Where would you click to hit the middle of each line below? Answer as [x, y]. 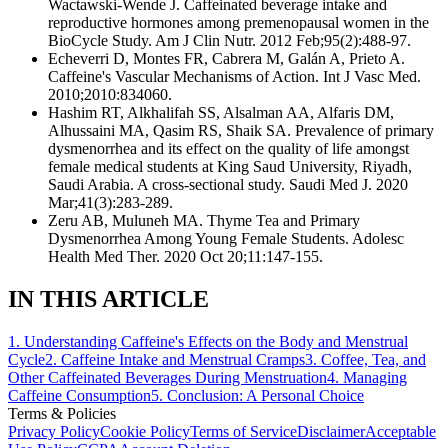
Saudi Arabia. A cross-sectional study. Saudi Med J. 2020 [228, 184]
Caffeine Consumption [79, 395]
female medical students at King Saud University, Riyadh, [230, 166]
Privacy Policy [54, 431]
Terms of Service [243, 431]
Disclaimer [331, 431]
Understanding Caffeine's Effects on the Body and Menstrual [216, 341]
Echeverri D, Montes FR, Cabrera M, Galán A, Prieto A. [226, 58]
